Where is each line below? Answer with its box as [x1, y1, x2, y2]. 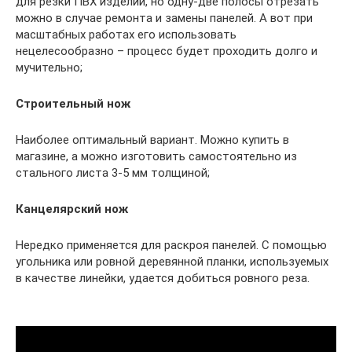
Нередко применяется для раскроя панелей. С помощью [16, 238, 327, 253]
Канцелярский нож [16, 202, 128, 217]
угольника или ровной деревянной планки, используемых [16, 255, 328, 269]
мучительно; [16, 60, 82, 75]
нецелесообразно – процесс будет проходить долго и [16, 44, 317, 59]
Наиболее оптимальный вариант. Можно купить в [16, 133, 289, 148]
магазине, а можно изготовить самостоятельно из [16, 149, 297, 164]
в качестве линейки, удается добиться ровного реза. [16, 271, 310, 286]
